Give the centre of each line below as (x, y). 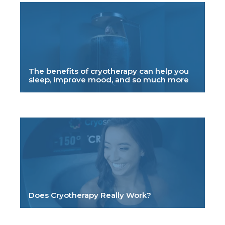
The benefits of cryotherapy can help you (109, 71)
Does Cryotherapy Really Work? (90, 195)
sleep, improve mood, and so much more (109, 79)
